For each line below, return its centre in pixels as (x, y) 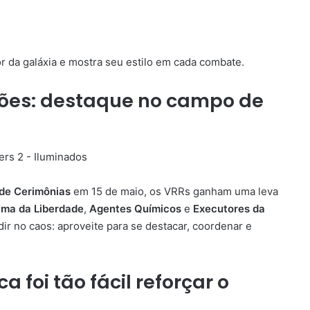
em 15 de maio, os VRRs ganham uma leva (174, 192)
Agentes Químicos (135, 209)
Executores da (229, 209)
